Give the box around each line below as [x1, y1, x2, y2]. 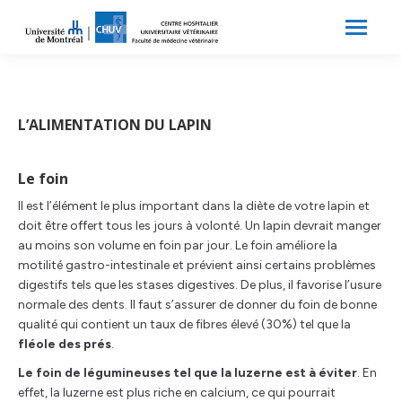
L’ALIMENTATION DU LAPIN [18, 115, 212, 135]
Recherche [256, 20, 319, 34]
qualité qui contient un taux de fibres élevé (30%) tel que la [18, 317, 351, 332]
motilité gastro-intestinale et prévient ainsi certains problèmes [18, 258, 376, 273]
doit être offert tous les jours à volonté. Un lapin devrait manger [18, 218, 381, 233]
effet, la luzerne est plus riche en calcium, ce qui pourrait [18, 385, 336, 400]
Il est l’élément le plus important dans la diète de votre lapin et [18, 198, 370, 214]
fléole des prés [18, 336, 111, 352]
